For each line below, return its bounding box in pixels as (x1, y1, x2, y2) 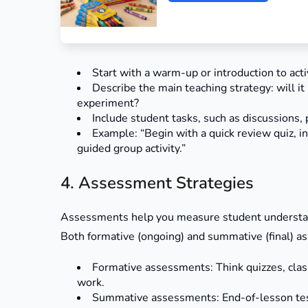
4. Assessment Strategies (60, 172, 254, 195)
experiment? (77, 96, 139, 111)
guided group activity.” (77, 141, 186, 157)
